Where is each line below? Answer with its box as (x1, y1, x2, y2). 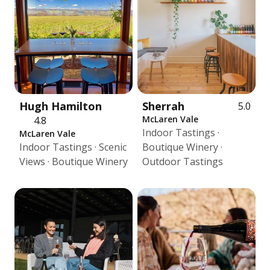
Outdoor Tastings (142, 155, 223, 168)
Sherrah (142, 99, 184, 113)
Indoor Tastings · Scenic (19, 140, 127, 154)
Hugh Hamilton (19, 99, 102, 113)
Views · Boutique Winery (19, 155, 128, 168)
